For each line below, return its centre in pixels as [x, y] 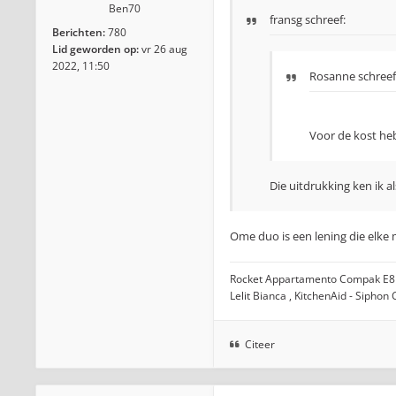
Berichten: [79, 32]
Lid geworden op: [95, 49]
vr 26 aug [164, 49]
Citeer [260, 344]
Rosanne [332, 76]
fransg [286, 19]
